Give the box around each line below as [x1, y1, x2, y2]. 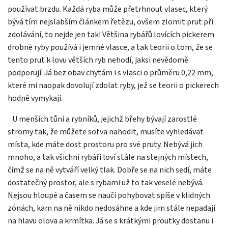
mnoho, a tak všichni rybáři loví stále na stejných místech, [8, 152, 208, 163]
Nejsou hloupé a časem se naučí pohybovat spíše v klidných [8, 190, 210, 202]
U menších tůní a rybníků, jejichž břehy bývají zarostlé [12, 113, 197, 125]
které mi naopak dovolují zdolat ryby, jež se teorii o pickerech [8, 80, 219, 92]
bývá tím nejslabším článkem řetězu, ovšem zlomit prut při [8, 16, 213, 28]
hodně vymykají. [8, 93, 63, 104]
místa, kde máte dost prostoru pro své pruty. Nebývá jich [8, 139, 203, 151]
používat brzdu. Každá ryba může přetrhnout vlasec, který [8, 4, 208, 15]
